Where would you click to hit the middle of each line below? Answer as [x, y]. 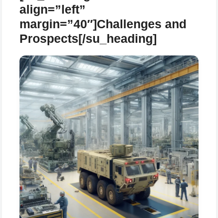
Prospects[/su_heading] [88, 38]
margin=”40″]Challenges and [103, 24]
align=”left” [53, 9]
